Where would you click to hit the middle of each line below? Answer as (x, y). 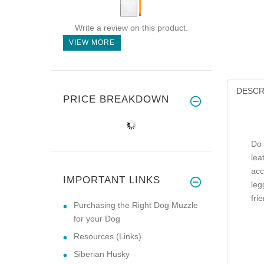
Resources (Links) (108, 236)
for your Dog (97, 218)
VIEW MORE (92, 42)
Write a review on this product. (131, 27)
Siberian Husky (102, 254)
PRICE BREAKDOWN (116, 99)
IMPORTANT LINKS (112, 180)
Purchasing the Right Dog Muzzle (136, 205)
